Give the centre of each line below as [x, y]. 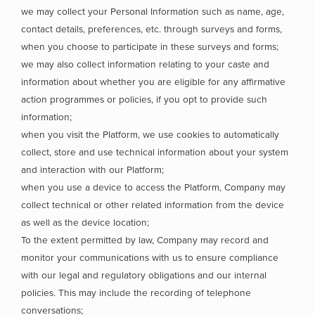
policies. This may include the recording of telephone [136, 293]
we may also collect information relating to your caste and [145, 64]
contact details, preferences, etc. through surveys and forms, [152, 29]
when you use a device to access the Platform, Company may [153, 187]
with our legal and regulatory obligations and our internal [144, 275]
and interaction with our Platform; [92, 170]
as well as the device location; [85, 223]
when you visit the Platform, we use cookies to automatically [150, 135]
